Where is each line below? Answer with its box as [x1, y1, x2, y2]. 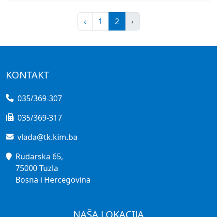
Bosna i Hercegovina [15, 174, 91, 185]
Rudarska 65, [15, 151, 63, 162]
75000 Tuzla [15, 163, 58, 173]
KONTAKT [6, 68, 49, 81]
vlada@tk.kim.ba [17, 132, 77, 142]
